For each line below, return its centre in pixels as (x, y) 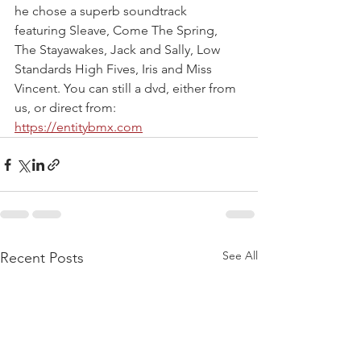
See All (240, 256)
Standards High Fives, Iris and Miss (115, 69)
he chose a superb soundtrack (102, 11)
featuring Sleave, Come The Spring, (118, 31)
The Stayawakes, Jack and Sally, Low (119, 50)
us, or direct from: (67, 108)
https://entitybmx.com (79, 127)
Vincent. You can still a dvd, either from (127, 89)
